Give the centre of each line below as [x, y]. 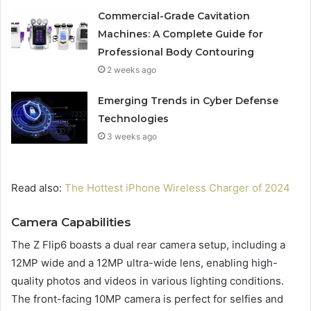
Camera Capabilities [71, 222]
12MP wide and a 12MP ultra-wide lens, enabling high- [144, 263]
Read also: [38, 187]
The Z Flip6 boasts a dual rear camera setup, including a [148, 245]
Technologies [134, 118]
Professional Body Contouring [176, 52]
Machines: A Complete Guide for [181, 34]
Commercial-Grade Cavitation [174, 16]
